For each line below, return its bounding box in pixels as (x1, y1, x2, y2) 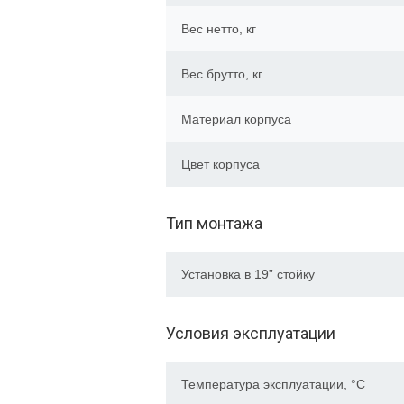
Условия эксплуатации (166, 324, 335, 343)
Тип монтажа (166, 214, 262, 233)
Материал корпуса (181, 112, 291, 126)
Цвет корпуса (181, 157, 260, 171)
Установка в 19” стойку (181, 267, 315, 281)
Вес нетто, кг (181, 22, 256, 36)
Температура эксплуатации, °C (181, 377, 365, 391)
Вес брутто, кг (181, 67, 262, 81)
